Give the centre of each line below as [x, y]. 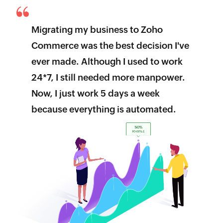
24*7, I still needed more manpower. [108, 77]
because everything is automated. [104, 109]
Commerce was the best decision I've [110, 45]
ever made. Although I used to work [107, 61]
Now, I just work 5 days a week [95, 93]
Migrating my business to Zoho [97, 29]
